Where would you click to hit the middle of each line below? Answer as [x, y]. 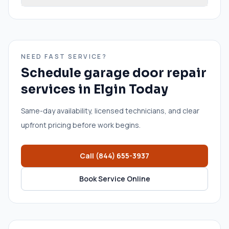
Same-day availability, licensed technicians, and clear [110, 110]
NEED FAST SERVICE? [64, 56]
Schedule [52, 73]
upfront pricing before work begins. [81, 125]
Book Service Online [114, 178]
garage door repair [145, 73]
